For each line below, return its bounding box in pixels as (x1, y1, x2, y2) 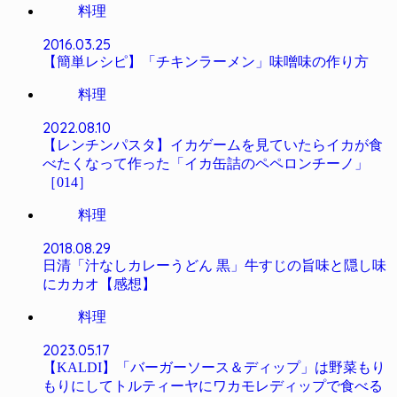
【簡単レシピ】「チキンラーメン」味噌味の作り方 (43, 54, 369, 70)
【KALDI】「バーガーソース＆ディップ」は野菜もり (43, 360, 385, 376)
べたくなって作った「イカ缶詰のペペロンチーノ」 (43, 156, 369, 172)
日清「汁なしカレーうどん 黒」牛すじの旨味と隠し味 (43, 258, 386, 274)
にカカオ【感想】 (43, 276, 156, 292)
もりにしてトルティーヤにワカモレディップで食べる (43, 378, 383, 394)
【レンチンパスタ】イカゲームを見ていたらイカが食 (43, 137, 383, 153)
